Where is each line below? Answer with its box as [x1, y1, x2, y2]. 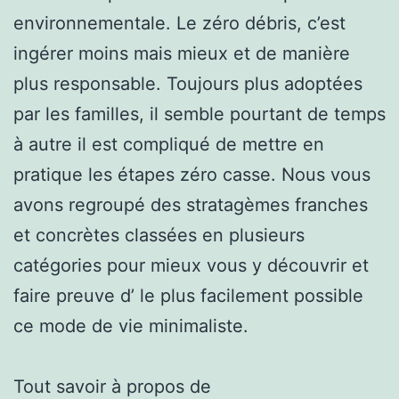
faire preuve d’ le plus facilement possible [13, 284, 363, 306]
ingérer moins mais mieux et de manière [13, 42, 350, 64]
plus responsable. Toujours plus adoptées [13, 72, 362, 94]
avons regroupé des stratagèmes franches [13, 193, 368, 216]
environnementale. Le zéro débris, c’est [13, 12, 346, 34]
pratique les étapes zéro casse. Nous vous [13, 163, 370, 185]
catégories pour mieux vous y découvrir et [13, 254, 369, 276]
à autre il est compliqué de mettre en [13, 133, 324, 155]
